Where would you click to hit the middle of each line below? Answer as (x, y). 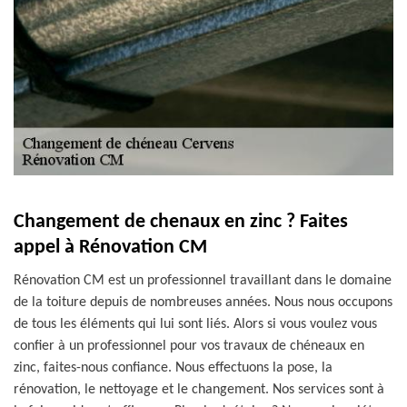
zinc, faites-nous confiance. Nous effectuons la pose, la (173, 368)
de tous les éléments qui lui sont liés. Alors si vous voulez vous (195, 324)
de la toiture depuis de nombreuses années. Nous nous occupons (203, 303)
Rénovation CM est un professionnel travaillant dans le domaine (203, 281)
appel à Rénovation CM (110, 248)
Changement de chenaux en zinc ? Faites (181, 222)
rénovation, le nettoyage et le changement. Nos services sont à (199, 390)
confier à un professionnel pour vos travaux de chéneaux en (189, 346)
